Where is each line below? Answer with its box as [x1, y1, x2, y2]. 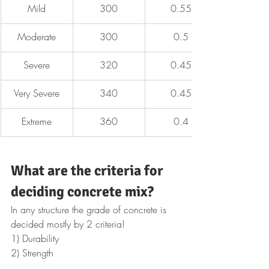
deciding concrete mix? [11, 183, 154, 201]
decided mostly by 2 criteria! [11, 217, 125, 231]
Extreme [22, 115, 52, 128]
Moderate [17, 30, 56, 43]
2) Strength [11, 246, 56, 259]
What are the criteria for [11, 162, 166, 180]
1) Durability [11, 232, 59, 245]
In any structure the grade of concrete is [11, 203, 169, 216]
